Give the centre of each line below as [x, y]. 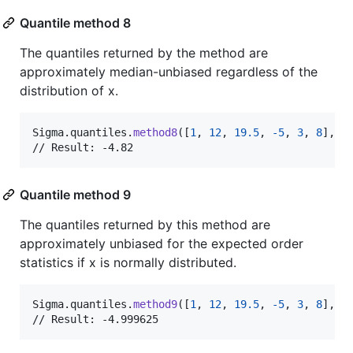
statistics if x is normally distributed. [128, 262]
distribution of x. [69, 90]
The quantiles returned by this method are [145, 224]
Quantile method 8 [75, 22]
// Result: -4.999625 [95, 319]
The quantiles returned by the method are [144, 52]
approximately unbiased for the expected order [162, 243]
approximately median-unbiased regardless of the [169, 71]
